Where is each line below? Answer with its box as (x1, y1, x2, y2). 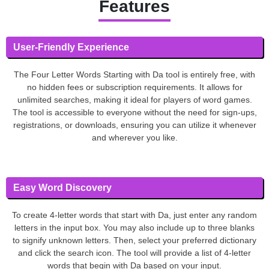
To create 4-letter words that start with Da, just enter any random (12, 210, 257, 220)
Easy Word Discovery (13, 182, 112, 193)
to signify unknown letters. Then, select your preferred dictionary (13, 235, 256, 245)
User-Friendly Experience (13, 41, 129, 52)
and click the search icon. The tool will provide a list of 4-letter (18, 247, 251, 258)
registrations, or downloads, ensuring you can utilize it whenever (13, 119, 256, 130)
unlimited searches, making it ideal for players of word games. (17, 94, 252, 104)
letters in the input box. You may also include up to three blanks (14, 222, 255, 232)
